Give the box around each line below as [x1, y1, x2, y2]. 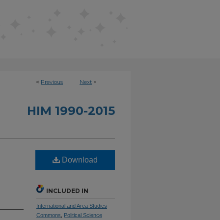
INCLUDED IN [46, 187, 88, 194]
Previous [41, 79, 63, 85]
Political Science [64, 212, 102, 218]
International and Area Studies [36, 203, 107, 209]
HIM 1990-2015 [27, 104, 115, 118]
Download [60, 156, 98, 164]
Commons [36, 212, 61, 218]
